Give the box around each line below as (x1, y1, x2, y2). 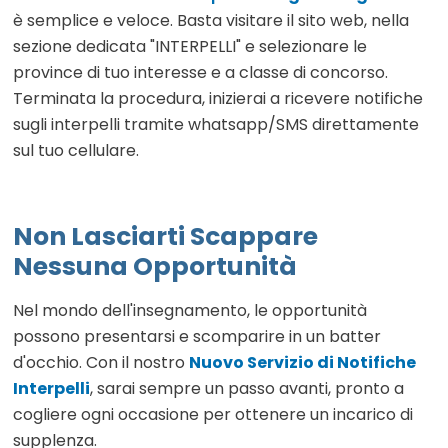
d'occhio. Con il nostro (13, 351, 189, 375)
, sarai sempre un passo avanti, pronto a (90, 377, 404, 401)
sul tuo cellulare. (13, 139, 139, 163)
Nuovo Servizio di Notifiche (189, 351, 416, 375)
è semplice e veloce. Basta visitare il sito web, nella (13, 9, 409, 33)
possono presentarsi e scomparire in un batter (13, 325, 381, 349)
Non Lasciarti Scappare (13, 219, 318, 255)
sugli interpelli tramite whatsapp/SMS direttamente (13, 113, 419, 137)
